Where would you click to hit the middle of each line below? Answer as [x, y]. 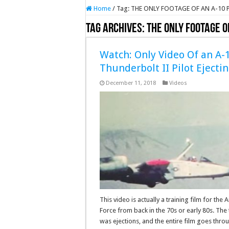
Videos [178, 83]
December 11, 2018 [131, 83]
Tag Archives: [116, 29]
